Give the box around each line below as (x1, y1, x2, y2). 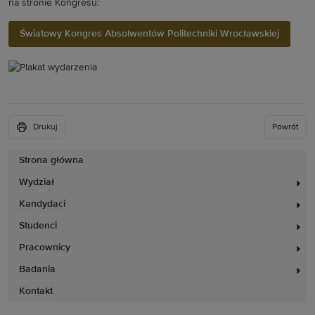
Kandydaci (19, 199, 65, 210)
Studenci (19, 221, 57, 231)
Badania (19, 264, 56, 275)
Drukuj (33, 123, 58, 132)
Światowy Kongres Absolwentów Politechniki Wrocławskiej (20, 29, 279, 39)
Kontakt (19, 286, 53, 297)
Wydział (19, 177, 54, 188)
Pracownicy (19, 243, 70, 253)
